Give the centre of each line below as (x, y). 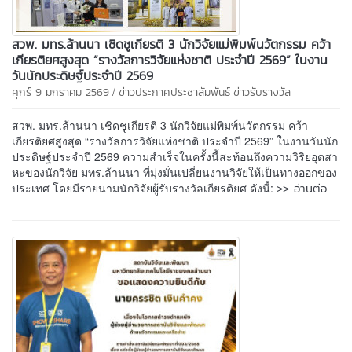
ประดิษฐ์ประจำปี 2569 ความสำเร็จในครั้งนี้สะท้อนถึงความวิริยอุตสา (175, 156)
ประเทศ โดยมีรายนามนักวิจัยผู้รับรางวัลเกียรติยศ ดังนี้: (144, 187)
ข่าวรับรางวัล (262, 92)
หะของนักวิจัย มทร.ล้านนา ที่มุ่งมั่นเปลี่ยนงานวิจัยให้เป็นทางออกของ (174, 172)
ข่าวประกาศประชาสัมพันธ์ (174, 92)
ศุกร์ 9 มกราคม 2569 (60, 92)
